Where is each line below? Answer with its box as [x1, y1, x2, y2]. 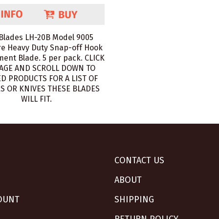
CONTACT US [114, 155, 164, 166]
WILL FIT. [21, 94, 52, 104]
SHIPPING [114, 194, 154, 205]
